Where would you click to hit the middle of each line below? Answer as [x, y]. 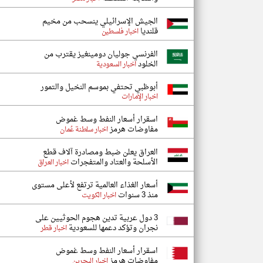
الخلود [147, 64]
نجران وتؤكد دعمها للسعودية [112, 228]
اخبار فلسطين [120, 32]
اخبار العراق [53, 163]
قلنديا [148, 31]
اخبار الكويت [99, 195]
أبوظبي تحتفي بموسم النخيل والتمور [99, 87]
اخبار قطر [53, 228]
